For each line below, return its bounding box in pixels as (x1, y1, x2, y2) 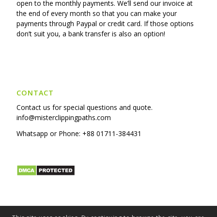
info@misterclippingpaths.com (16, 113, 111, 123)
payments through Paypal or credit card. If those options (16, 19, 194, 29)
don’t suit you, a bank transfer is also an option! (16, 29, 165, 39)
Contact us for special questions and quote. (16, 103, 153, 112)
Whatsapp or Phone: (16, 129, 82, 139)
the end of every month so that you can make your (16, 9, 177, 18)
